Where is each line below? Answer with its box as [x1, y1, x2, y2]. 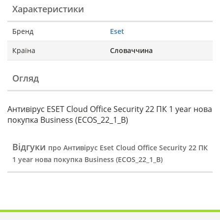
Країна [12, 46, 35, 55]
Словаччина [110, 46, 153, 55]
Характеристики [12, 3, 84, 15]
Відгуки [12, 141, 48, 153]
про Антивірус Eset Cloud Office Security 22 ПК [48, 143, 208, 153]
